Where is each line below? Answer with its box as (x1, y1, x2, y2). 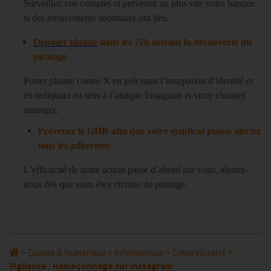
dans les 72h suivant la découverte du (97, 37, 252, 47)
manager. (24, 105, 60, 115)
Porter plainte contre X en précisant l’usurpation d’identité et (24, 76, 253, 86)
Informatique (114, 247, 164, 258)
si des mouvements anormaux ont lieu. (24, 13, 169, 23)
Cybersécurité (172, 247, 226, 258)
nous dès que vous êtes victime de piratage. (24, 179, 188, 189)
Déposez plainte (33, 37, 97, 47)
